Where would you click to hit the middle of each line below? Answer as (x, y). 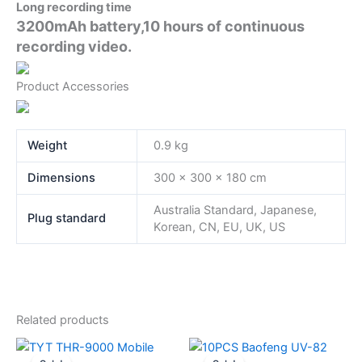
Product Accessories (73, 86)
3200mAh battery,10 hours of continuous (160, 26)
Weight (48, 146)
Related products (63, 320)
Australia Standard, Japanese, (235, 210)
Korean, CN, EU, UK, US (219, 227)
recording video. (74, 46)
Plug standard (67, 219)
